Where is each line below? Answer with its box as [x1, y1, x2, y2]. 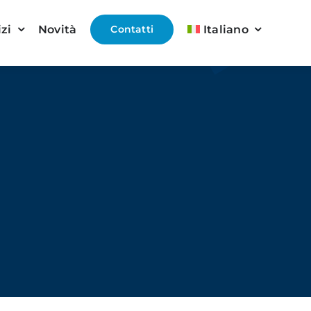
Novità [37, 22, 77, 36]
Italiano [203, 22, 249, 36]
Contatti [110, 22, 154, 35]
